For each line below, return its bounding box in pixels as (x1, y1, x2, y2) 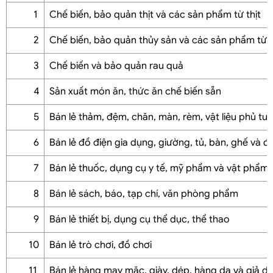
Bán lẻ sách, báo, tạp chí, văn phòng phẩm (49, 187, 238, 200)
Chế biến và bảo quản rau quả (49, 59, 183, 72)
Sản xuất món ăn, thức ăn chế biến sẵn (49, 85, 221, 97)
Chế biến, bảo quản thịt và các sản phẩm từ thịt (49, 8, 261, 21)
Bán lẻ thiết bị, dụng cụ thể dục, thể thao (49, 213, 230, 225)
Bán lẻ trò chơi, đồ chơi (49, 238, 152, 251)
